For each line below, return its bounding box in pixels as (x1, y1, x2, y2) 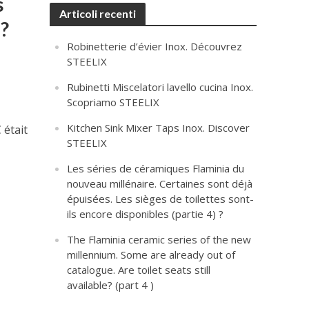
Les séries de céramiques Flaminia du (67, 161, 245, 175)
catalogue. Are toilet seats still (67, 263, 211, 277)
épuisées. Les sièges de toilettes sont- (67, 192, 255, 206)
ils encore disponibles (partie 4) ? (67, 207, 224, 221)
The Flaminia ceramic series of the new (67, 232, 252, 246)
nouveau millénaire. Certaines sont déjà (67, 177, 253, 190)
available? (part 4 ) (67, 278, 154, 292)
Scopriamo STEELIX (67, 95, 160, 109)
